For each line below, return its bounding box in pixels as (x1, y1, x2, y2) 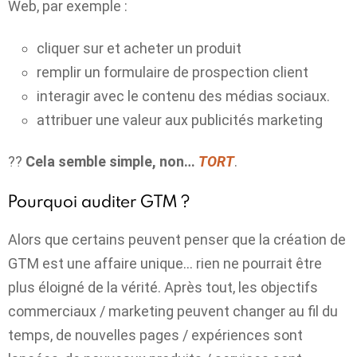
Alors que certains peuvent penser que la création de (8, 231, 346, 249)
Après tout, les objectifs (164, 279, 318, 296)
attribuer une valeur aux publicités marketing (37, 111, 323, 128)
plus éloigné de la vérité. (8, 279, 164, 296)
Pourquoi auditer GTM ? (8, 189, 190, 212)
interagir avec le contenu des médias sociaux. (37, 87, 330, 104)
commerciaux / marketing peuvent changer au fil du (8, 303, 338, 320)
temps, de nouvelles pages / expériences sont (8, 327, 303, 344)
